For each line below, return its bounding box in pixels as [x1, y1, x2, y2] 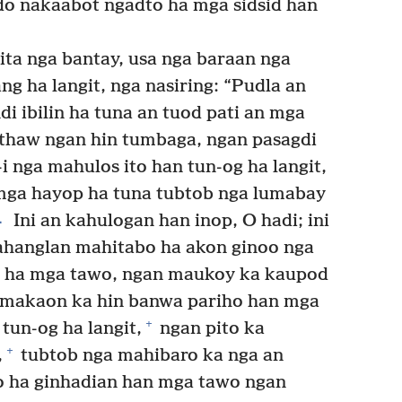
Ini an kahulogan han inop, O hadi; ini [8, 210, 329, 232]
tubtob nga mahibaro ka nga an [16, 345, 284, 366]
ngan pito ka [155, 318, 265, 339]
